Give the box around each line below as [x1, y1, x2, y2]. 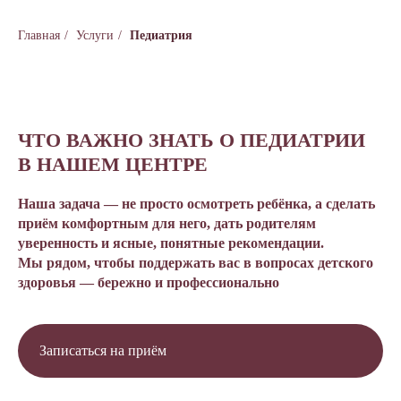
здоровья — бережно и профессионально [18, 275, 279, 290]
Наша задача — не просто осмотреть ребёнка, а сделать [18, 196, 375, 211]
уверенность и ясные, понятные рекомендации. [18, 235, 324, 251]
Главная [18, 29, 60, 42]
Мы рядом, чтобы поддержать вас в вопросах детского [18, 255, 373, 270]
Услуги [76, 29, 114, 42]
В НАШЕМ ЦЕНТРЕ [18, 153, 208, 175]
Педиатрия [130, 29, 192, 42]
